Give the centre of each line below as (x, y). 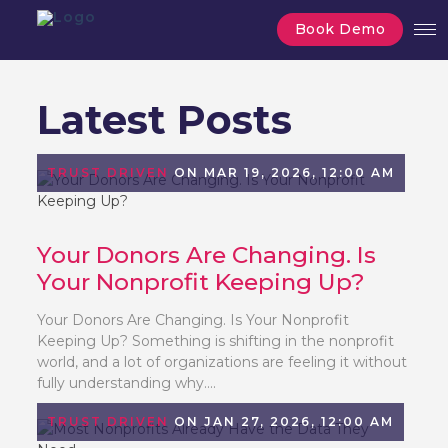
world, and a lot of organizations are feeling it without (222, 362)
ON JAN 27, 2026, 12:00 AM (282, 421)
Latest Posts (165, 119)
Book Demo (339, 29)
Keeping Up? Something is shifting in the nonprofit (216, 341)
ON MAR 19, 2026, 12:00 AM (282, 172)
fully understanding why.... (127, 383)
